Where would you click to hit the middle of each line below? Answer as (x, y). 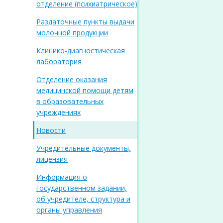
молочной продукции (72, 33)
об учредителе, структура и (83, 199)
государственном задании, (82, 188)
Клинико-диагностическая (81, 51)
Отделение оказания (72, 79)
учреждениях (58, 112)
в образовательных (70, 101)
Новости (51, 130)
